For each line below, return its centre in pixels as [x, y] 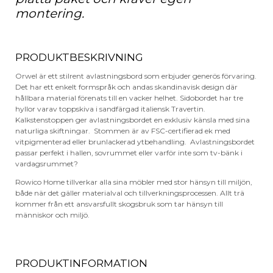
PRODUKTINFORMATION [81, 263]
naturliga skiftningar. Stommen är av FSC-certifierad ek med [123, 130]
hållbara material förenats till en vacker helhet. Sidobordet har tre [129, 97]
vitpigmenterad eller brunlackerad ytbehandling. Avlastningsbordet [135, 141]
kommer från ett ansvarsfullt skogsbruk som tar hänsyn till [119, 204]
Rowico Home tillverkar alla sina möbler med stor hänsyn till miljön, [134, 182]
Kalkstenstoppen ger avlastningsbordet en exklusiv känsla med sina [133, 119]
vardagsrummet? [47, 163]
